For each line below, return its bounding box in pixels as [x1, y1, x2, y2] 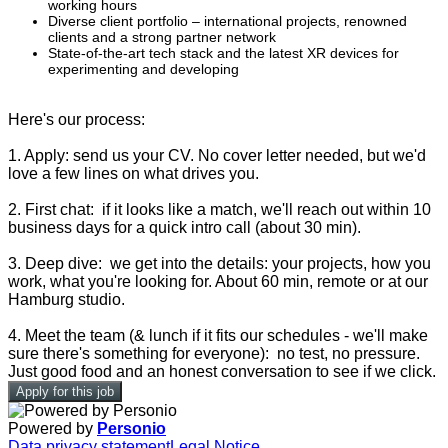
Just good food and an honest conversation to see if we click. [8, 363, 436, 381]
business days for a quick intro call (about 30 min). [8, 219, 361, 237]
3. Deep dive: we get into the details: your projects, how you [8, 255, 431, 273]
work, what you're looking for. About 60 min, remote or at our [8, 273, 428, 291]
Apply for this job [16, 384, 114, 400]
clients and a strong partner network [48, 29, 276, 46]
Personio [97, 420, 166, 438]
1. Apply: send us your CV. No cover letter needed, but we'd [8, 147, 426, 165]
